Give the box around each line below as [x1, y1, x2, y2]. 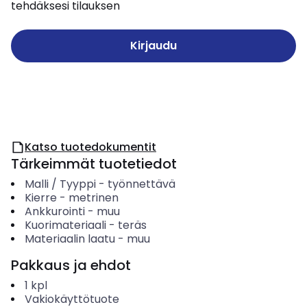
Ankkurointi [24, 204, 85, 219]
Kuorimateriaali [24, 217, 106, 233]
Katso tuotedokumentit [25, 139, 156, 155]
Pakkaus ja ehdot [11, 256, 131, 275]
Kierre [24, 190, 57, 206]
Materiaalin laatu [24, 231, 115, 247]
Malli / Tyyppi [24, 176, 96, 192]
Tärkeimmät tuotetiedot [11, 154, 177, 173]
